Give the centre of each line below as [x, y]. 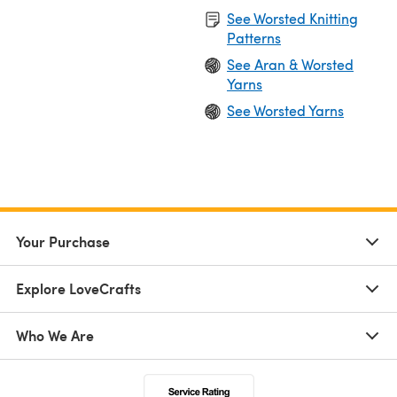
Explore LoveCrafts [78, 288]
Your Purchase [63, 241]
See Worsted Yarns [285, 110]
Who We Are [55, 335]
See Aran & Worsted [290, 64]
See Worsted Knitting [292, 18]
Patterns [254, 37]
